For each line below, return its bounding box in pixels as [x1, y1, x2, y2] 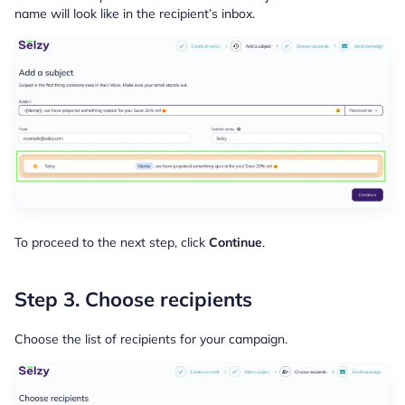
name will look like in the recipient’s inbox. [14, 5, 255, 23]
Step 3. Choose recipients [14, 287, 252, 313]
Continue [209, 234, 262, 251]
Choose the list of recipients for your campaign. [14, 331, 287, 348]
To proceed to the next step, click [14, 234, 209, 251]
